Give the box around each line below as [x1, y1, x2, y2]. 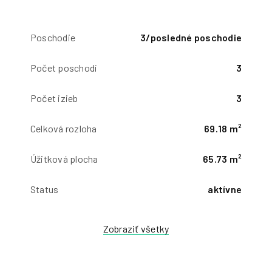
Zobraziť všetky [103, 223, 169, 234]
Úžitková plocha [30, 153, 98, 165]
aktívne [208, 183, 242, 195]
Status [30, 183, 59, 195]
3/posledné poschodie [140, 32, 242, 43]
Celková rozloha [30, 123, 97, 134]
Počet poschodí [30, 62, 97, 73]
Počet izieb [30, 92, 78, 104]
